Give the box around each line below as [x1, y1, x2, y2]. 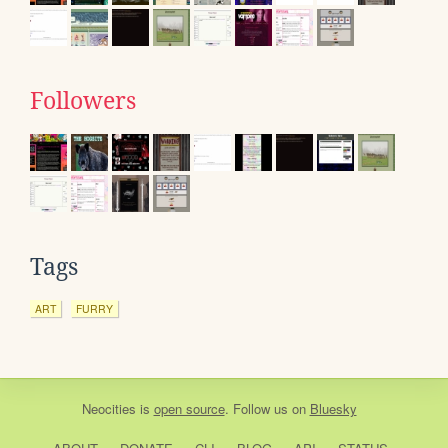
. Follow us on [224, 398, 310, 418]
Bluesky [309, 398, 357, 418]
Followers [30, 87, 136, 114]
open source [153, 398, 225, 418]
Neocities [81, 398, 136, 418]
